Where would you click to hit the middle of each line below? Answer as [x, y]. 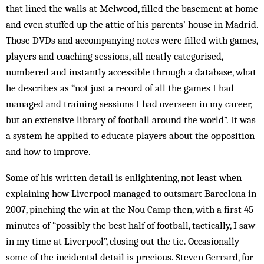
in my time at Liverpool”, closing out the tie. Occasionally [123, 241]
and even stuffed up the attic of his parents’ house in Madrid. [132, 24]
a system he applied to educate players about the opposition [130, 136]
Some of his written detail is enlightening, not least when [124, 177]
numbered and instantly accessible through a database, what [131, 72]
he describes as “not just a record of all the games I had [120, 88]
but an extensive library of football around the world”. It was [131, 120]
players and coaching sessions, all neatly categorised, [114, 56]
